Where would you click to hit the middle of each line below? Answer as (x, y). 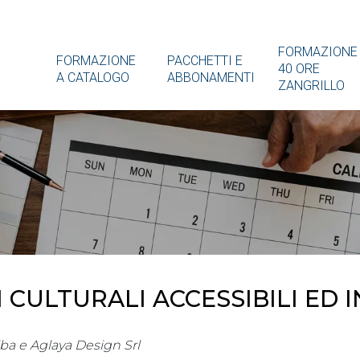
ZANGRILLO (311, 86)
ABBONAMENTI (211, 77)
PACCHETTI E (205, 60)
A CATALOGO (93, 77)
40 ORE (299, 69)
